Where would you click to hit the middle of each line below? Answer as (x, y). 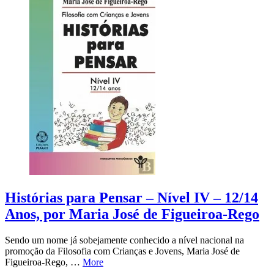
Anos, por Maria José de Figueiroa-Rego (132, 214)
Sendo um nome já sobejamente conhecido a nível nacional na (124, 240)
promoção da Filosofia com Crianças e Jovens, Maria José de (122, 251)
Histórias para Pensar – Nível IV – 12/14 (131, 198)
